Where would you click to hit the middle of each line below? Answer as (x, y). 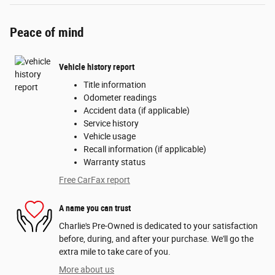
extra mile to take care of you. (115, 252)
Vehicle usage (110, 137)
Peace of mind (47, 33)
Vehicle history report (97, 67)
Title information (115, 85)
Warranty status (114, 162)
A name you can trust (95, 208)
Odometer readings (120, 98)
